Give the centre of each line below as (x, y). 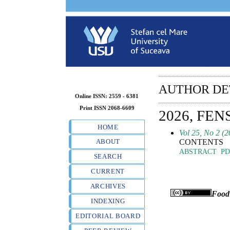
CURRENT (108, 171)
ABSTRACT (198, 151)
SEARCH (108, 157)
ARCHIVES (108, 186)
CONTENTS (202, 142)
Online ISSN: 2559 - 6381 (107, 96)
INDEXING (108, 201)
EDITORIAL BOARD (108, 216)
